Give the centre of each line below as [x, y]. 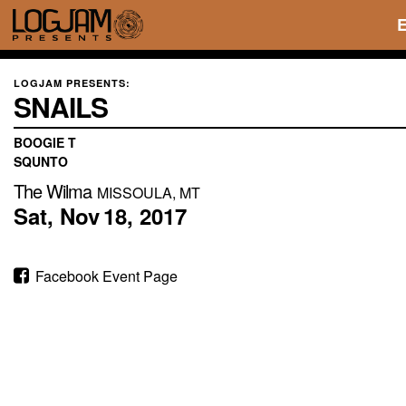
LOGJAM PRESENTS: [72, 83]
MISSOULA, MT [149, 193]
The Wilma [53, 191]
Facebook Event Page [105, 276]
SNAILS [61, 106]
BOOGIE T [45, 142]
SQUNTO [41, 161]
